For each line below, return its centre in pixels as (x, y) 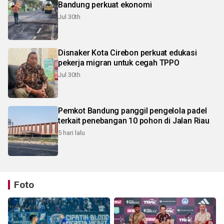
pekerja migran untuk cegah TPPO (119, 63)
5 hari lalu (71, 133)
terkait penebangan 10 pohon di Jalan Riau (134, 121)
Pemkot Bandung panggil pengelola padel (132, 111)
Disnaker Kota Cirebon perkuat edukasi (127, 53)
